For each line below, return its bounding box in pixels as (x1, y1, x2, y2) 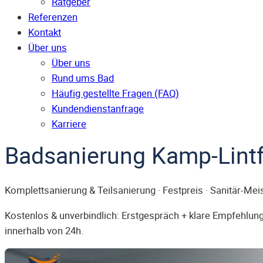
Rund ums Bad (52, 72, 114, 85)
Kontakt (28, 26, 61, 39)
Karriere (52, 117, 86, 131)
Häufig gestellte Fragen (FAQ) (52, 87, 179, 100)
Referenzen (28, 11, 77, 24)
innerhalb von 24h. (5, 224, 83, 237)
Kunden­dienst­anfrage (52, 102, 144, 116)
